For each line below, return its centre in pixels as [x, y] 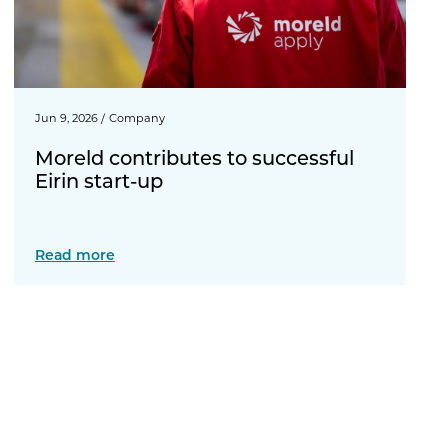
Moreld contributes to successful [194, 156]
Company [136, 118]
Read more [74, 255]
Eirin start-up [98, 179]
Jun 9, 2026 [66, 118]
